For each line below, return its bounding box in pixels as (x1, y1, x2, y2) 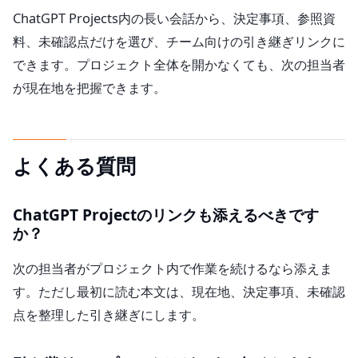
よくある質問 (13, 152, 136, 180)
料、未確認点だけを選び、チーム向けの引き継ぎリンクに (13, 32, 345, 51)
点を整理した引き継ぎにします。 (13, 305, 205, 324)
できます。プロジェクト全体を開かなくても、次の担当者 (13, 55, 345, 74)
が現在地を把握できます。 (13, 78, 166, 97)
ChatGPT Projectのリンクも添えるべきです (13, 203, 319, 225)
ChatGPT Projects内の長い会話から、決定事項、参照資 (13, 9, 336, 28)
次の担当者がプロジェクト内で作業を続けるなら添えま (13, 259, 332, 278)
